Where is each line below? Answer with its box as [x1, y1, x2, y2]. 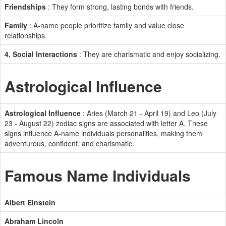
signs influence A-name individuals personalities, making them [5, 128, 202, 138]
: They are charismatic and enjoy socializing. [77, 49, 220, 59]
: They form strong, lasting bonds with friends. [46, 2, 194, 12]
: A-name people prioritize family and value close [27, 20, 184, 30]
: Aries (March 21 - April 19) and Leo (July [81, 108, 216, 118]
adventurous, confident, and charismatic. [5, 138, 134, 148]
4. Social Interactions [5, 49, 77, 59]
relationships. [5, 30, 47, 40]
